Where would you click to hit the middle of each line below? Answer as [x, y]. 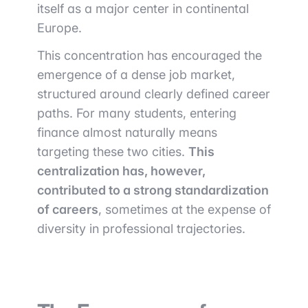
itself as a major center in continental [143, 9]
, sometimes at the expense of [185, 209]
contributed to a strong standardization [153, 190]
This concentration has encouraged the [150, 55]
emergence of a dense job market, [136, 75]
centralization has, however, [121, 171]
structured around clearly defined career [154, 94]
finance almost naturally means [127, 132]
